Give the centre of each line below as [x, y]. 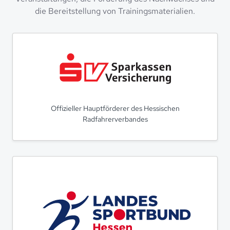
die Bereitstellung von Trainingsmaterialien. [115, 11]
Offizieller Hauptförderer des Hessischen [115, 108]
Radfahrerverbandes [115, 119]
